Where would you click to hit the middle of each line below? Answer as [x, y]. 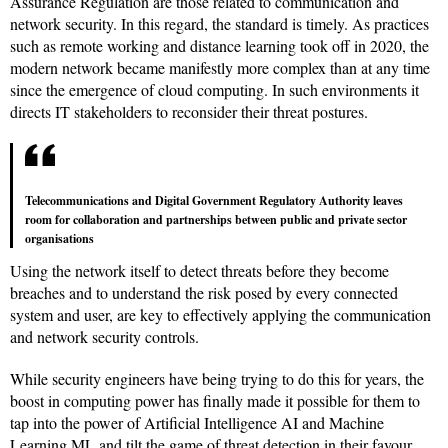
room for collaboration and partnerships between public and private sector [216, 220]
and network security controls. [104, 337]
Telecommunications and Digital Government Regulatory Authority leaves [214, 201]
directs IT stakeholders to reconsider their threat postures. [189, 112]
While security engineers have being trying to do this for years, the [217, 379]
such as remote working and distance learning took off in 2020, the [219, 46]
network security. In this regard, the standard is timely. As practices [219, 24]
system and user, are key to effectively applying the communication [220, 315]
